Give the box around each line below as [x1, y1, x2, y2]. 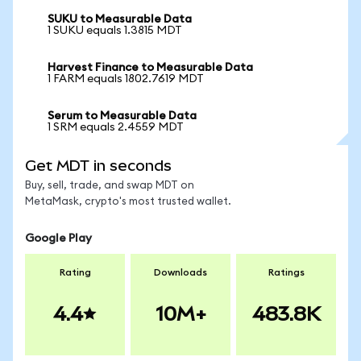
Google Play [25, 233, 92, 244]
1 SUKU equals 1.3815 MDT [48, 25, 182, 36]
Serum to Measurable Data [48, 110, 197, 122]
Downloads [154, 268, 207, 277]
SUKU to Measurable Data [48, 14, 192, 25]
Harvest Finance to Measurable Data [48, 62, 253, 73]
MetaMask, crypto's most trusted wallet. [25, 197, 231, 207]
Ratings [268, 268, 305, 277]
